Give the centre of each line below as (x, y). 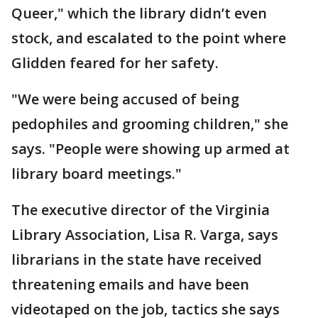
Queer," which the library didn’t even (139, 13)
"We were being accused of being (125, 99)
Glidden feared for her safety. (115, 63)
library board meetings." (97, 174)
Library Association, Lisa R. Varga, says (145, 235)
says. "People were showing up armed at (150, 149)
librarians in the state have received (137, 259)
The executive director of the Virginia (141, 210)
